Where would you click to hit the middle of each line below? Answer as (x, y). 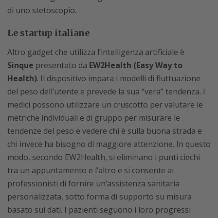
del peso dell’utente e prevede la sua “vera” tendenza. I (106, 91)
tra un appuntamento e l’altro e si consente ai (91, 170)
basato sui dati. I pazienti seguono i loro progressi (99, 210)
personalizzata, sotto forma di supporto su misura (100, 197)
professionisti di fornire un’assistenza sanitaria (93, 183)
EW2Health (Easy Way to (136, 65)
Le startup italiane (48, 33)
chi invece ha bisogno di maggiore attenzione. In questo (109, 144)
